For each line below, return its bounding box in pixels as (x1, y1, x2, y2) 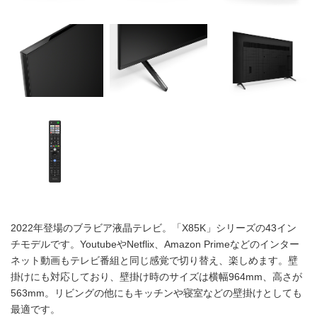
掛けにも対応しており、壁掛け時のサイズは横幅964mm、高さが (11, 270, 303, 282)
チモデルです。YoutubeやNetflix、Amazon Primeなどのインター (11, 238, 300, 250)
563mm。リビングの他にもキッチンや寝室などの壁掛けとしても (11, 287, 303, 299)
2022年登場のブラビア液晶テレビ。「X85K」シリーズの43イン (11, 221, 297, 234)
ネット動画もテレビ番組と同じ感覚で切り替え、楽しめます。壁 (11, 254, 299, 266)
